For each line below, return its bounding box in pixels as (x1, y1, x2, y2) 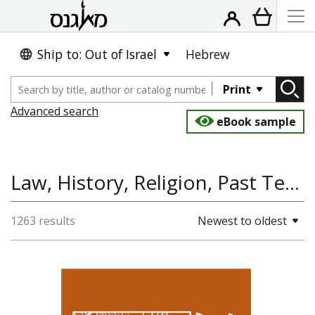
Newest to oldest (198, 213, 287, 229)
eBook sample (217, 114, 296, 129)
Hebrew (186, 46, 230, 63)
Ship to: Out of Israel (37, 46, 157, 63)
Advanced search (11, 103, 98, 119)
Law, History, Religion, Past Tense (285, 169, 300, 195)
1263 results (11, 213, 75, 229)
